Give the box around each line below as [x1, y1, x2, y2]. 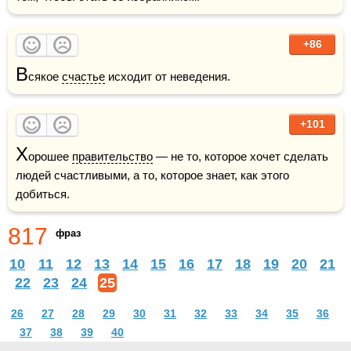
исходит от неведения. [105, 69, 230, 83]
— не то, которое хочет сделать [153, 149, 328, 163]
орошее [28, 149, 72, 163]
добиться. [16, 186, 70, 201]
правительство [72, 149, 153, 163]
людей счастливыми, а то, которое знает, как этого [16, 168, 289, 182]
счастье [62, 69, 105, 83]
